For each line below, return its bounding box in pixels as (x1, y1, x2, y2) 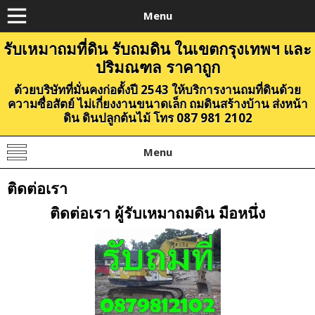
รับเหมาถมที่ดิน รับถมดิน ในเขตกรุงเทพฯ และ (4, 38, 311, 59)
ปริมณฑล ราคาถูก (95, 56, 220, 77)
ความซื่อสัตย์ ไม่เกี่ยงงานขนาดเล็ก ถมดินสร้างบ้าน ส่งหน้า (7, 96, 308, 112)
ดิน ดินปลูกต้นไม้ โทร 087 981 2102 (63, 110, 252, 126)
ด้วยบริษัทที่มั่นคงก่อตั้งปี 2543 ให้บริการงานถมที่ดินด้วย (14, 82, 301, 98)
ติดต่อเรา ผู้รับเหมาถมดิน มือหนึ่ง (50, 202, 265, 223)
